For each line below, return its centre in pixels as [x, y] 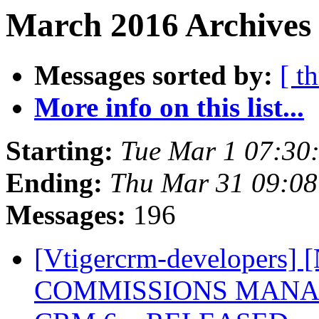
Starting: [59, 151]
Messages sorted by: [153, 75]
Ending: [54, 183]
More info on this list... [169, 108]
